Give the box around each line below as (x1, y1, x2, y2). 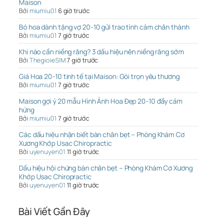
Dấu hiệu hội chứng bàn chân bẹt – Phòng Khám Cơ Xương (19, 163, 193, 173)
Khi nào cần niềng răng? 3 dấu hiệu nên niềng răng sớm (19, 47, 184, 57)
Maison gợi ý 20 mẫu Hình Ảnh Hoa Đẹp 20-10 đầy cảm (19, 96, 183, 106)
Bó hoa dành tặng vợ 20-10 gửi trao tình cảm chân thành (19, 22, 189, 32)
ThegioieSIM (29, 56, 66, 65)
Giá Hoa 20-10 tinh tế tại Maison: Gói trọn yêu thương (19, 72, 180, 81)
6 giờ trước (58, 6, 90, 15)
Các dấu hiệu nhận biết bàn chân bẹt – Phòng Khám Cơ (19, 130, 185, 139)
